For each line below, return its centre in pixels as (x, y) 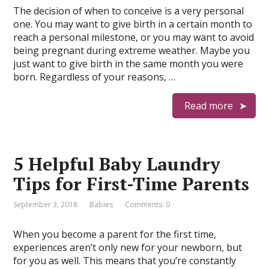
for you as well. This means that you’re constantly (125, 261)
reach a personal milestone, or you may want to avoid (134, 37)
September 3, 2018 (46, 204)
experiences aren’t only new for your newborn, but (128, 247)
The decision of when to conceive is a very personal (129, 11)
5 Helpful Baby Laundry (117, 164)
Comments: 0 (148, 204)
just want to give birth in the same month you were (128, 64)
